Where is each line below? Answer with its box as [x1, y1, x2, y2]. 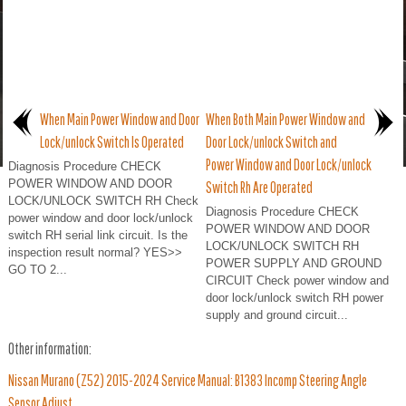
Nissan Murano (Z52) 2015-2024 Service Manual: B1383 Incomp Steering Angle [8, 372, 367, 390]
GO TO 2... [8, 263, 67, 277]
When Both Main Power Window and [206, 111, 365, 129]
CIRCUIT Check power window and [206, 274, 389, 288]
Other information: [8, 340, 92, 358]
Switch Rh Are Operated [206, 179, 313, 197]
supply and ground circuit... [206, 308, 348, 323]
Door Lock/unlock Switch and [206, 133, 337, 151]
